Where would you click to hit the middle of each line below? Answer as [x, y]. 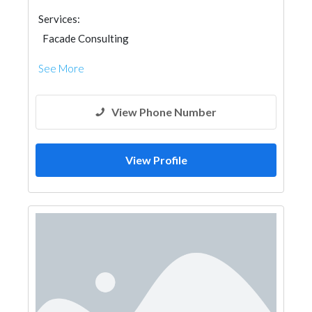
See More [61, 68]
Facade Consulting [86, 38]
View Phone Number [164, 112]
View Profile [156, 160]
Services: [59, 19]
